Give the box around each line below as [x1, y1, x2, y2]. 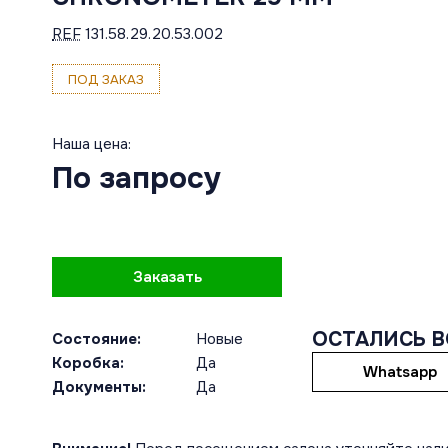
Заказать [132, 267, 202, 287]
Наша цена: [52, 134, 131, 154]
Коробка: [52, 353, 124, 373]
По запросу [52, 159, 221, 197]
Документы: [52, 377, 146, 397]
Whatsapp [362, 362, 437, 382]
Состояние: [52, 329, 141, 349]
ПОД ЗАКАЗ [68, 70, 144, 88]
